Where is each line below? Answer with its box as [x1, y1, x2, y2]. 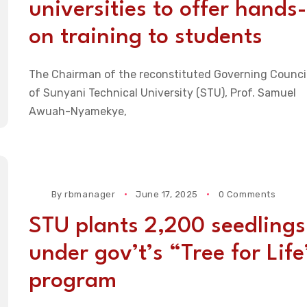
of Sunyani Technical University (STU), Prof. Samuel [28, 86, 296, 100]
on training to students [28, 26, 262, 49]
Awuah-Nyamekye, [28, 105, 127, 119]
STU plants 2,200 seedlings [28, 215, 306, 238]
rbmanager [64, 189, 116, 200]
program [28, 270, 116, 293]
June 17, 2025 [136, 189, 198, 200]
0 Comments [218, 189, 276, 200]
